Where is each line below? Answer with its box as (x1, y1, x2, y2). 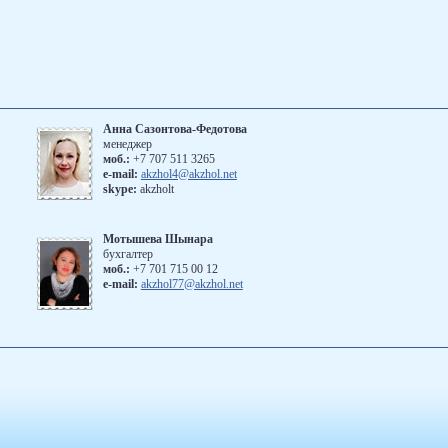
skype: (102, 182, 140, 196)
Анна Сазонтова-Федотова (102, 122, 247, 136)
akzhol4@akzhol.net (140, 167, 237, 181)
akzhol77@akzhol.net (140, 277, 243, 291)
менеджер (102, 137, 152, 151)
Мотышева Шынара (102, 232, 213, 246)
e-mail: (102, 277, 138, 291)
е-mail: (102, 167, 138, 181)
